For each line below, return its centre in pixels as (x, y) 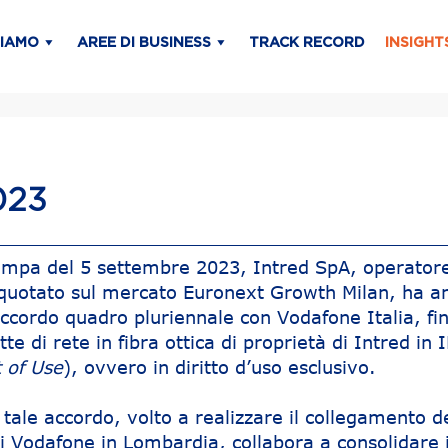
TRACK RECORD (307, 43)
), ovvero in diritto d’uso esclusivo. (220, 367)
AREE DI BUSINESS (144, 43)
